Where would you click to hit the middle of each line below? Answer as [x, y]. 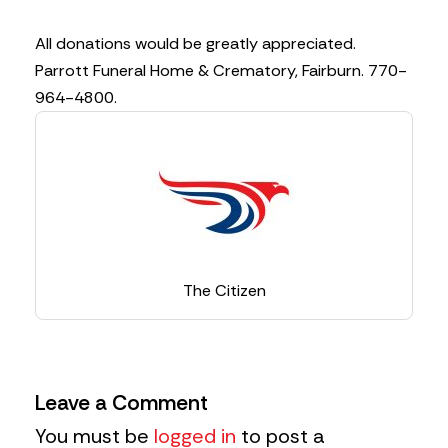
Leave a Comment [121, 403]
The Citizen [224, 291]
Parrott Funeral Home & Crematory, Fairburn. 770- [221, 71]
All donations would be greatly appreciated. [195, 44]
